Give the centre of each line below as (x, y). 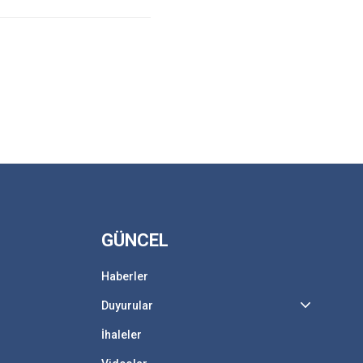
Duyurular (127, 305)
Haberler (124, 276)
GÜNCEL (135, 240)
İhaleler (121, 335)
